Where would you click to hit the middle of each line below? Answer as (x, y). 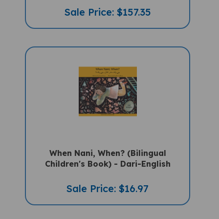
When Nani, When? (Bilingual (108, 144)
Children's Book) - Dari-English (108, 155)
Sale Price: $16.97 (108, 180)
